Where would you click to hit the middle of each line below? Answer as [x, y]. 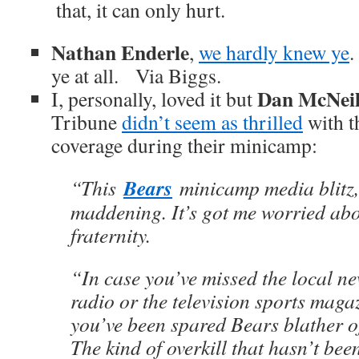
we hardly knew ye [274, 52]
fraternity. [111, 235]
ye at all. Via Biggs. [136, 75]
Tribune [87, 122]
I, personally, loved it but [154, 99]
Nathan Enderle [120, 52]
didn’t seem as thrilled [212, 122]
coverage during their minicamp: [184, 145]
